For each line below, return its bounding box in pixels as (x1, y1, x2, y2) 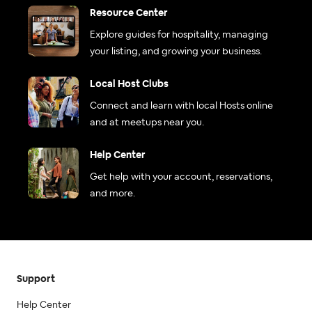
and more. (90, 189, 135, 199)
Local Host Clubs (90, 79, 169, 90)
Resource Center (90, 8, 168, 19)
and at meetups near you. (90, 118, 204, 128)
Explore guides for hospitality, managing (90, 30, 268, 40)
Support (17, 274, 55, 285)
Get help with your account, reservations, (90, 172, 272, 182)
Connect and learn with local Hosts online (90, 101, 273, 111)
